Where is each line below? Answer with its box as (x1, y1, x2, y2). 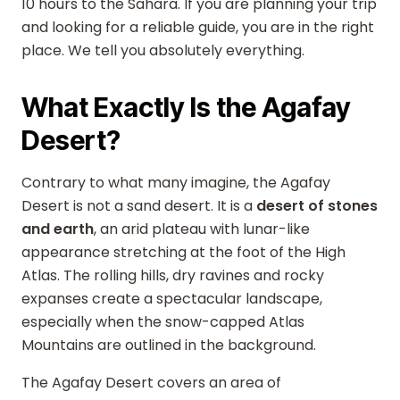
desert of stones (256, 196, 378, 216)
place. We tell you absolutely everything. (21, 40, 304, 61)
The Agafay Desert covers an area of (21, 372, 281, 393)
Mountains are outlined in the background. (21, 335, 316, 355)
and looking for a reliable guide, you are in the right (21, 17, 374, 37)
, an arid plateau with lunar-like (94, 219, 310, 239)
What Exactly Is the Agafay (21, 91, 351, 123)
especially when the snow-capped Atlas (21, 312, 304, 332)
